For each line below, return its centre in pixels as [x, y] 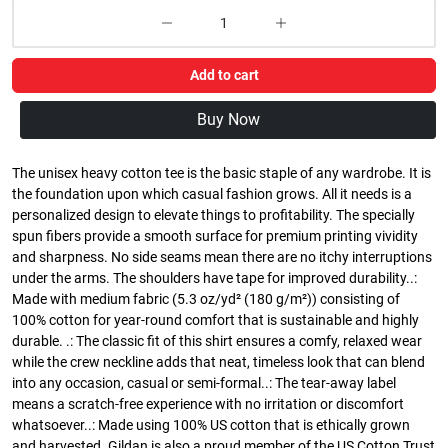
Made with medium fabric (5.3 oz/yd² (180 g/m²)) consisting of [206, 300]
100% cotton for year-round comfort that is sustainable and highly [215, 321]
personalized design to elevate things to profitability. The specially [213, 216]
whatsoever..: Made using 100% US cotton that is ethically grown [211, 426]
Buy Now [228, 120]
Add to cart [224, 76]
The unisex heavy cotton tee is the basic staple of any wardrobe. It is [221, 174]
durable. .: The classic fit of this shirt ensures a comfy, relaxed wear [217, 342]
